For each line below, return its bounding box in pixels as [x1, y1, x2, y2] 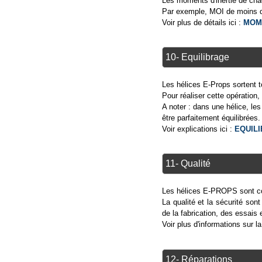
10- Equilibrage [165, 52, 229, 62]
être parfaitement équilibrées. [161, 113, 260, 122]
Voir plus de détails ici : [161, 18, 243, 27]
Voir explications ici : [161, 125, 235, 133]
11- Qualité [165, 158, 211, 169]
